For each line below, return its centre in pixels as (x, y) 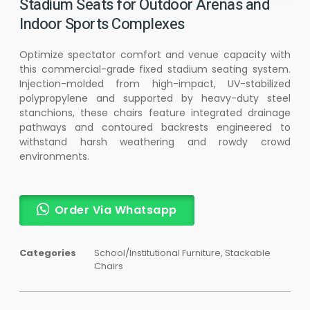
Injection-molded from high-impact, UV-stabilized (155, 84)
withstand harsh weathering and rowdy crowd (155, 142)
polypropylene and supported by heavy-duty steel (155, 99)
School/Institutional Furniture (157, 253)
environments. (54, 157)
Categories (48, 253)
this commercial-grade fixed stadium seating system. (155, 70)
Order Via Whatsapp (116, 210)
